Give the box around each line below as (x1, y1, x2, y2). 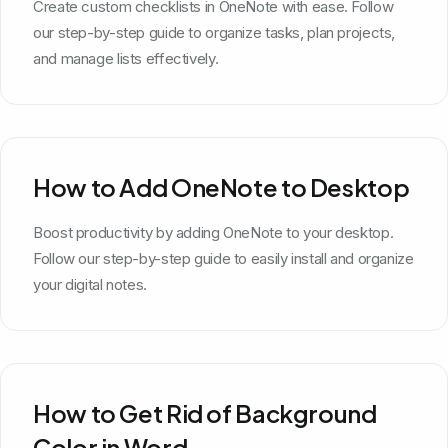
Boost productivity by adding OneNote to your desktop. (33, 222, 394, 242)
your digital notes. (33, 274, 147, 294)
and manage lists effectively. (33, 48, 219, 68)
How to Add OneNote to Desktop (33, 171, 410, 202)
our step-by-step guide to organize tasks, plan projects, (33, 22, 395, 42)
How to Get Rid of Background (33, 397, 377, 428)
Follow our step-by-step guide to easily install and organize (33, 248, 414, 268)
